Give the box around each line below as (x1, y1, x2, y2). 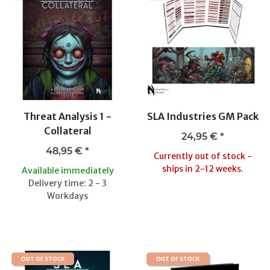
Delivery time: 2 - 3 (28, 177, 107, 189)
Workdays (47, 190, 88, 201)
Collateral (43, 124, 92, 137)
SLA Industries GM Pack (146, 110, 259, 122)
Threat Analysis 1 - (24, 110, 111, 122)
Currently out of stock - (153, 150, 252, 162)
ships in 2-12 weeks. (162, 163, 243, 174)
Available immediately (21, 165, 114, 176)
